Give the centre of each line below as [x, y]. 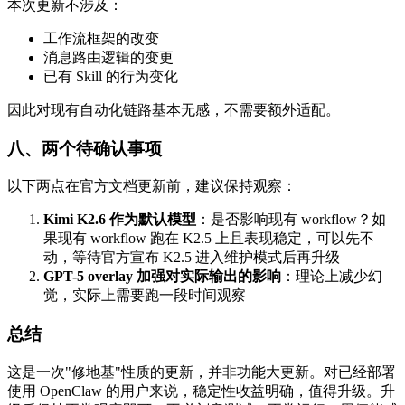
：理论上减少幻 [332, 277]
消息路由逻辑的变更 [108, 57]
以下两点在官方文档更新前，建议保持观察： [152, 186]
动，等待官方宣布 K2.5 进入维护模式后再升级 [192, 258]
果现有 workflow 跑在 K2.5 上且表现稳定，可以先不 [209, 239]
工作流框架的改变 [101, 38]
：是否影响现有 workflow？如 [291, 220]
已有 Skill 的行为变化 [111, 76]
